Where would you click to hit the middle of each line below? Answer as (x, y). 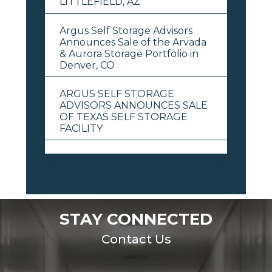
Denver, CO (87, 65)
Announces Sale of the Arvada (133, 42)
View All (198, 158)
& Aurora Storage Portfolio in (129, 53)
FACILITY (81, 128)
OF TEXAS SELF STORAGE (123, 117)
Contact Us (136, 239)
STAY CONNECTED (136, 219)
